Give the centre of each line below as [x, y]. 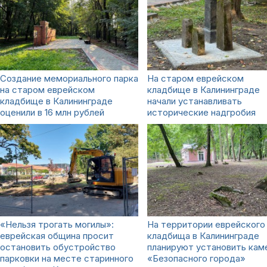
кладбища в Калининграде [203, 235]
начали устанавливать [195, 101]
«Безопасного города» [196, 258]
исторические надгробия [201, 112]
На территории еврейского [206, 224]
